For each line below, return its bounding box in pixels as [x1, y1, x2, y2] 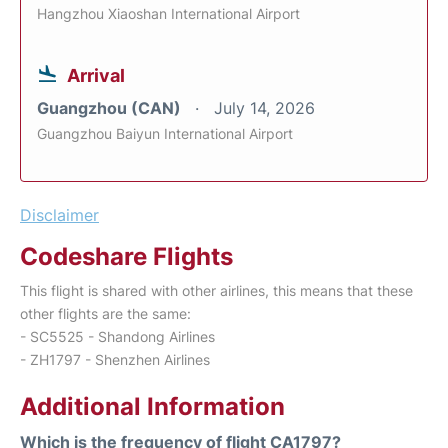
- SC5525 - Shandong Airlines [20, 328, 215, 346]
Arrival [67, 65, 125, 87]
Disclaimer [20, 205, 99, 226]
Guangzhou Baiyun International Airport [37, 125, 293, 143]
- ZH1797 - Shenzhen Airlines [20, 351, 210, 369]
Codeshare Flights [20, 242, 233, 272]
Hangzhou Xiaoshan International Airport [37, 5, 300, 23]
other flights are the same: [20, 305, 191, 323]
